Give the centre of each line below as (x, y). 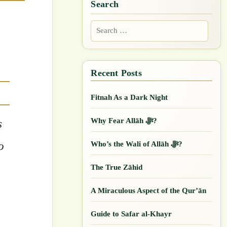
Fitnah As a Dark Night (129, 97)
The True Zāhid (117, 167)
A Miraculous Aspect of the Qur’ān (149, 190)
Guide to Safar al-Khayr (131, 214)
